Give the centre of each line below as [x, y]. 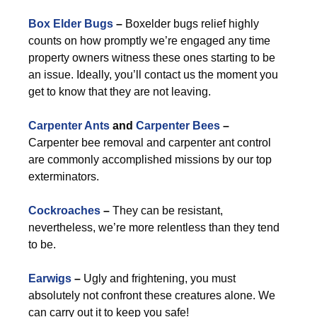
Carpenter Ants [69, 126]
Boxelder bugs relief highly [191, 24]
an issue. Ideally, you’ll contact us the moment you [153, 75]
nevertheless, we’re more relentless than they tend [154, 227]
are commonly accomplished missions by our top [150, 160]
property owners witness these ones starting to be [152, 58]
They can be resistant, [166, 211]
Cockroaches [64, 211]
